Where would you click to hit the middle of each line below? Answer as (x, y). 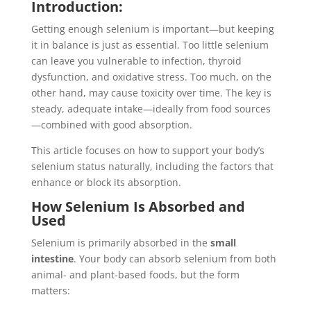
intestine (52, 259)
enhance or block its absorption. (106, 182)
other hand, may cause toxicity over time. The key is (151, 93)
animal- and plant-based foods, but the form (135, 275)
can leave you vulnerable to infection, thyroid (136, 61)
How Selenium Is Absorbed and (138, 207)
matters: (50, 291)
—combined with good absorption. (111, 125)
